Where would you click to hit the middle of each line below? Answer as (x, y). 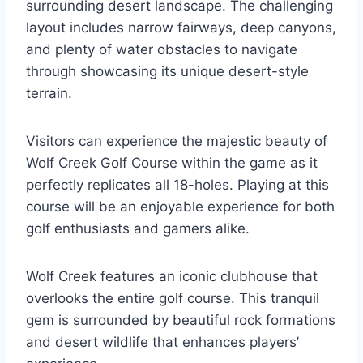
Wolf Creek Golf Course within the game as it (172, 163)
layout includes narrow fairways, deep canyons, (181, 28)
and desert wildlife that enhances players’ (162, 342)
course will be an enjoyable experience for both (180, 207)
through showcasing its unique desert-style (167, 71)
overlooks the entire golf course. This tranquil (173, 298)
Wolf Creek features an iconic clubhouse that (172, 276)
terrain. (49, 93)
